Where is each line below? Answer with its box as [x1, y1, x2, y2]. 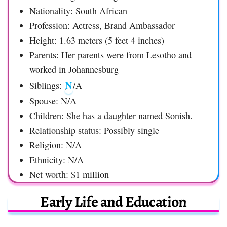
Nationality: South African [29, 4, 127, 17]
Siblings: [29, 79, 64, 91]
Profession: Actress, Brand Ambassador [29, 19, 175, 31]
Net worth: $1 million [29, 168, 109, 180]
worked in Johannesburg [29, 63, 119, 75]
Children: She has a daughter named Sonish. [29, 109, 193, 122]
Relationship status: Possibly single [29, 124, 159, 136]
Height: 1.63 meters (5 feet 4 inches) [29, 33, 164, 46]
